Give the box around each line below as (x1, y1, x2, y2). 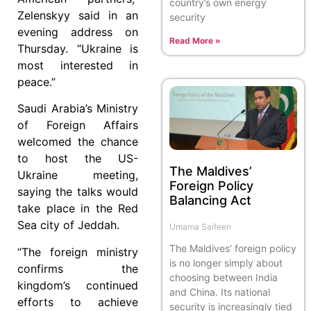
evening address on (17, 24, 138, 39)
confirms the (17, 261, 138, 276)
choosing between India (169, 271, 278, 283)
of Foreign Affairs (17, 118, 138, 133)
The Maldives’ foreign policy (169, 242, 296, 254)
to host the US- (17, 151, 138, 166)
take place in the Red (17, 201, 138, 216)
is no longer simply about (169, 256, 283, 269)
